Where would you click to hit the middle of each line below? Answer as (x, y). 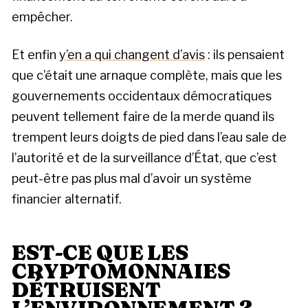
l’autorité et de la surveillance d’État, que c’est (144, 158)
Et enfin (35, 55)
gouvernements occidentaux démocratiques (142, 96)
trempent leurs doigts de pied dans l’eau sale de (149, 137)
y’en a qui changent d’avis (132, 55)
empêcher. (42, 17)
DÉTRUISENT (86, 290)
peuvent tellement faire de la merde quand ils (143, 117)
